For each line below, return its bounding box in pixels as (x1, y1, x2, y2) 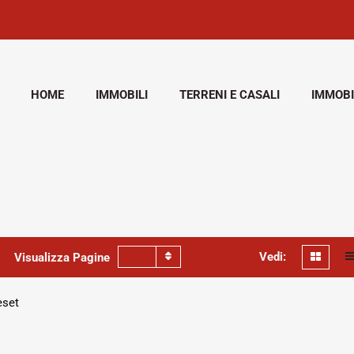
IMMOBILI (96, 87, 148, 102)
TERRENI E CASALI (179, 87, 280, 102)
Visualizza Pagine (14, 250, 110, 265)
